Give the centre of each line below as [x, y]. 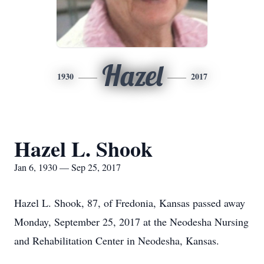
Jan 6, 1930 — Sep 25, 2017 [67, 167]
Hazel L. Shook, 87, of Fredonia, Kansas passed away [130, 203]
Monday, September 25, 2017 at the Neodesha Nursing [131, 222]
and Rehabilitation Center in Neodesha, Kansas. [117, 240]
